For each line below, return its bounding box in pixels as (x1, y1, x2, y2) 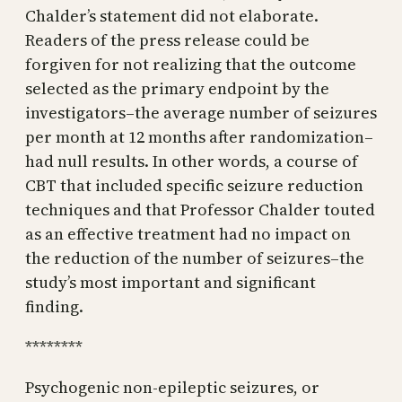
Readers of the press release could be (25, 28, 310, 51)
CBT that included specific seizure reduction (25, 173, 363, 197)
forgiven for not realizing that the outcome (25, 52, 356, 75)
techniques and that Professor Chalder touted (25, 197, 375, 221)
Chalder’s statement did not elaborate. (25, 4, 319, 27)
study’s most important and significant (25, 270, 316, 293)
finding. (25, 294, 83, 318)
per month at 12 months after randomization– (25, 125, 373, 148)
